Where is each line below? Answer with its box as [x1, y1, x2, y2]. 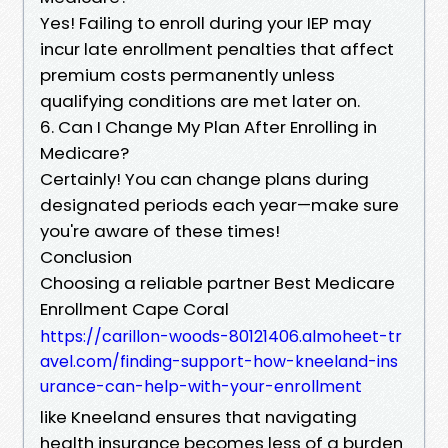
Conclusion [40, 244, 132, 269]
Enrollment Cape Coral [40, 296, 229, 321]
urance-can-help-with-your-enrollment [40, 374, 362, 398]
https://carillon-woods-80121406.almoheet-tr [40, 324, 402, 348]
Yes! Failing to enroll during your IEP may [40, 10, 371, 35]
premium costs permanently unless [40, 62, 335, 87]
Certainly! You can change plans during [40, 166, 369, 191]
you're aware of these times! [40, 218, 280, 243]
